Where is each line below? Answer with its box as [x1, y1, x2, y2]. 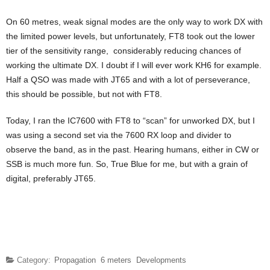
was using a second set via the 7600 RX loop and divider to [6, 130, 231, 140]
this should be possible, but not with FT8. [6, 89, 162, 99]
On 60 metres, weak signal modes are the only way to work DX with [6, 17, 263, 27]
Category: [17, 256, 53, 265]
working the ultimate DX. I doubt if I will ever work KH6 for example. [6, 60, 262, 71]
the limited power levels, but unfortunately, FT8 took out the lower [6, 31, 255, 42]
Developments [136, 256, 186, 265]
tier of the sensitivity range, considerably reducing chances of [6, 46, 241, 56]
